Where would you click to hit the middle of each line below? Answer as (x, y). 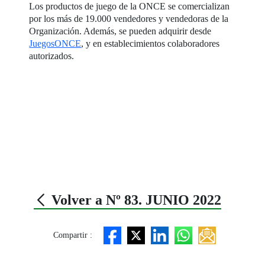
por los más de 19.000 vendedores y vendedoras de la (129, 18)
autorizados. (52, 56)
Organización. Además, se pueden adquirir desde (120, 31)
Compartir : (72, 235)
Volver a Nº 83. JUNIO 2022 (135, 200)
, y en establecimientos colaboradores (151, 43)
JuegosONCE (55, 43)
